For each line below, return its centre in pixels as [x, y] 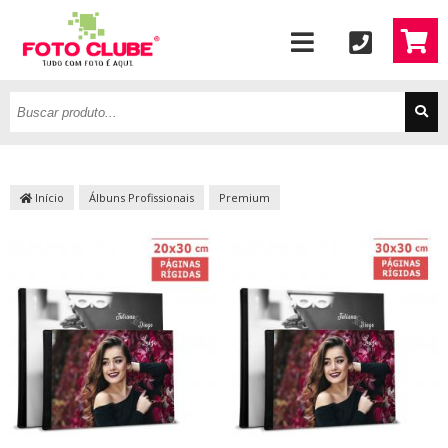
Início [48, 197]
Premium [244, 197]
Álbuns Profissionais [141, 197]
